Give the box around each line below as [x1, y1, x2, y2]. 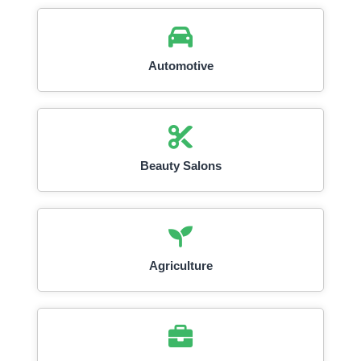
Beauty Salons [139, 159, 222, 172]
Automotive [147, 59, 214, 73]
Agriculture [148, 259, 213, 272]
